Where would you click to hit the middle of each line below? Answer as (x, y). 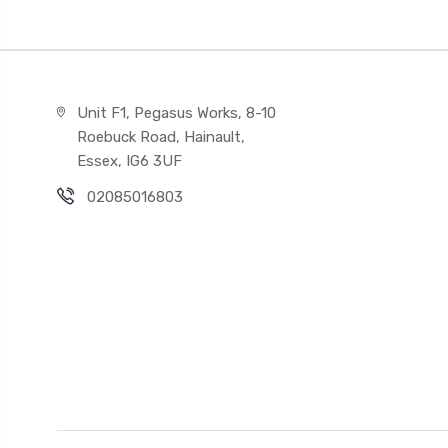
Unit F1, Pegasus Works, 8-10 (176, 113)
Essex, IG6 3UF (129, 161)
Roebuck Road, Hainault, (160, 137)
